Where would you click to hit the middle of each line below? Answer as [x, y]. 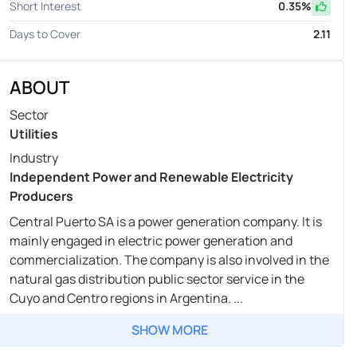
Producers [41, 196]
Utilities [33, 134]
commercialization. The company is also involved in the [169, 260]
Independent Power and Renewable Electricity [151, 177]
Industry [33, 158]
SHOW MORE [170, 330]
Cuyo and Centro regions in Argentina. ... [126, 298]
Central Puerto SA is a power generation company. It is [165, 222]
